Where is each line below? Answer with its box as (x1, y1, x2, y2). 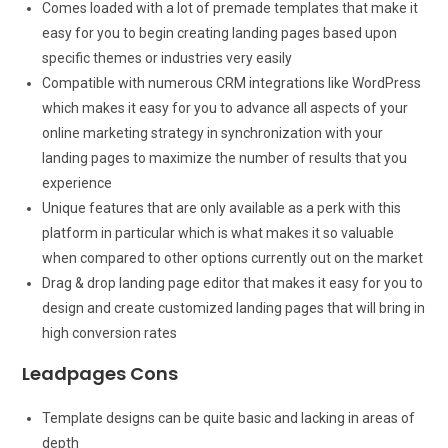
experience (42, 174, 113, 191)
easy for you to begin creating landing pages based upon (42, 24, 398, 41)
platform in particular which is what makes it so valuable (42, 224, 395, 241)
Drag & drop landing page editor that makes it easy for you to (42, 274, 424, 291)
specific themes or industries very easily (42, 49, 293, 66)
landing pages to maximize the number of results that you (42, 149, 408, 166)
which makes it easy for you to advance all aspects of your (42, 99, 409, 116)
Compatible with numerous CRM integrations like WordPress (42, 74, 422, 91)
